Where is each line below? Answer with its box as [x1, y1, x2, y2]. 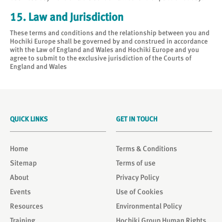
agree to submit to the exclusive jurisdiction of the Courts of [10, 54, 191, 62]
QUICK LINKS [10, 115, 48, 123]
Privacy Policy [116, 173, 159, 182]
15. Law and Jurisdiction [10, 10, 123, 23]
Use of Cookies [116, 187, 163, 196]
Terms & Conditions [116, 144, 177, 153]
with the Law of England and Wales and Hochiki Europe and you [10, 46, 199, 54]
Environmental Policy [116, 202, 182, 211]
